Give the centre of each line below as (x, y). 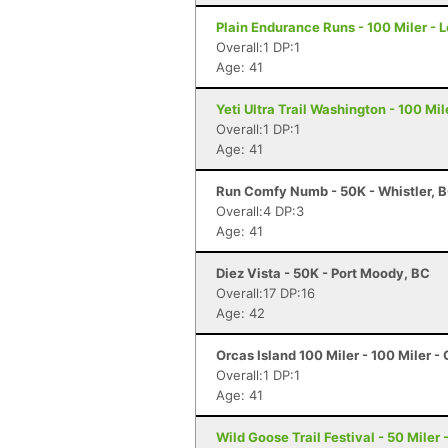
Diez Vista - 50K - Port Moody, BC (323, 273)
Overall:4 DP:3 (260, 211)
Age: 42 (240, 313)
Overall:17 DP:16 (265, 293)
